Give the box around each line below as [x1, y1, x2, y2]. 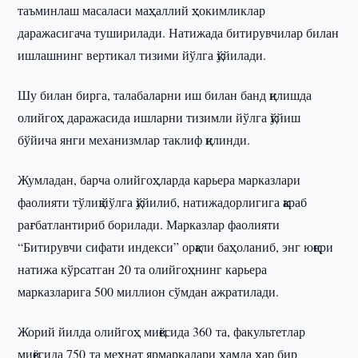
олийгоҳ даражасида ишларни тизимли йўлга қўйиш [18, 109, 301, 125]
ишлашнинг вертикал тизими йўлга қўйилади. [18, 46, 267, 63]
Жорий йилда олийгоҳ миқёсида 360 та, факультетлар [18, 323, 306, 340]
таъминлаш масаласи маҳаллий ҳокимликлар [18, 2, 266, 18]
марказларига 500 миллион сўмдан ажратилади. [18, 283, 280, 300]
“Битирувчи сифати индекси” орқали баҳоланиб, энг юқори [18, 238, 334, 255]
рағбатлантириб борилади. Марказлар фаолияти [18, 216, 280, 233]
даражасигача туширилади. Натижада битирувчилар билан [18, 24, 340, 41]
